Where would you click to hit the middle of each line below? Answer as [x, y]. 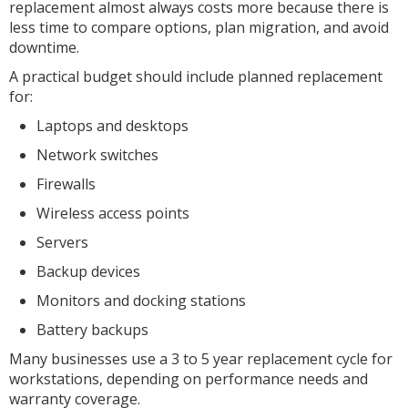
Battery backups [92, 330]
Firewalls [66, 184]
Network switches [97, 155]
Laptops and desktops [112, 126]
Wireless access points [113, 213]
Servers [62, 242]
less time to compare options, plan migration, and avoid [199, 27]
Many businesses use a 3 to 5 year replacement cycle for [201, 359]
